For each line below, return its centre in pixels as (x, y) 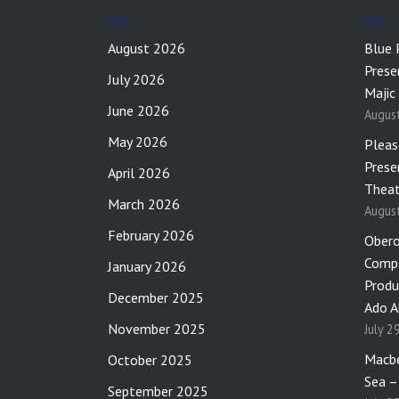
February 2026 (151, 235)
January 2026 (147, 266)
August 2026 (147, 48)
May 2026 (138, 142)
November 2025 (157, 329)
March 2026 (144, 204)
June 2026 (138, 110)
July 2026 (136, 79)
